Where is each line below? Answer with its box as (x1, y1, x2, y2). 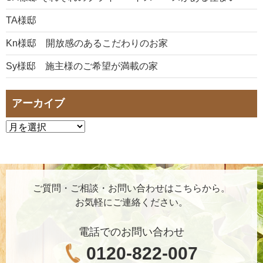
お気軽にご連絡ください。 (75, 197, 188, 208)
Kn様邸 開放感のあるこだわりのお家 (6, 38, 168, 49)
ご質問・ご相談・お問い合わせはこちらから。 (33, 183, 230, 194)
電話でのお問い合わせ (79, 226, 184, 238)
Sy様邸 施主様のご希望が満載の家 (6, 61, 158, 72)
